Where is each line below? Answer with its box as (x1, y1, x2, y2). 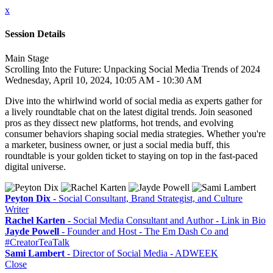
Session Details (5, 29, 65, 40)
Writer (5, 204, 29, 214)
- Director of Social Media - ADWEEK (65, 247, 218, 258)
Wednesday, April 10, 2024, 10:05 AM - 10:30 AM (5, 74, 202, 85)
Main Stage (5, 52, 49, 63)
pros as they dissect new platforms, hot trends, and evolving (5, 117, 233, 128)
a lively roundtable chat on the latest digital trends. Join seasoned (5, 106, 252, 117)
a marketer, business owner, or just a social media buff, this (5, 139, 230, 150)
